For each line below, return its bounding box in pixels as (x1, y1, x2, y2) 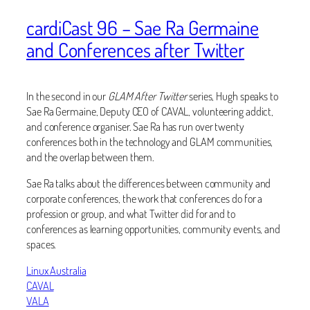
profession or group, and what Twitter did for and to (26, 206, 235, 221)
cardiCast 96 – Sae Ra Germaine (26, 15, 259, 40)
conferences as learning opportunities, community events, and (26, 221, 280, 236)
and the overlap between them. (26, 149, 155, 164)
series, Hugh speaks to (189, 88, 278, 103)
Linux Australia (26, 263, 86, 278)
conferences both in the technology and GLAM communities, (26, 134, 273, 149)
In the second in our (26, 88, 108, 103)
